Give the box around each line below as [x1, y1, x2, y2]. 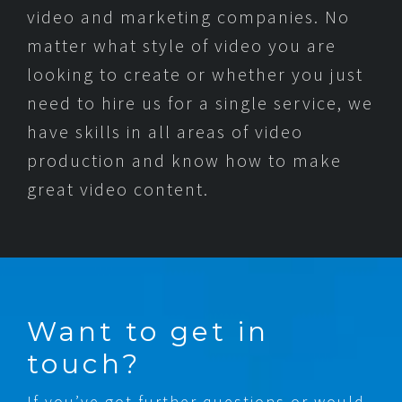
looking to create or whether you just [27, 63, 363, 86]
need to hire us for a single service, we [27, 92, 373, 115]
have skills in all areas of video [27, 120, 303, 144]
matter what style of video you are [27, 34, 336, 57]
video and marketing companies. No [27, 5, 350, 29]
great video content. [27, 178, 209, 201]
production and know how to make [27, 149, 342, 172]
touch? [27, 347, 141, 381]
